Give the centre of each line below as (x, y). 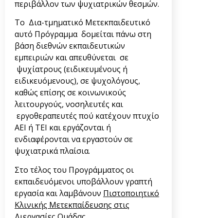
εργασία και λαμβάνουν (59, 193)
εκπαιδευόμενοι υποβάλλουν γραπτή (83, 181)
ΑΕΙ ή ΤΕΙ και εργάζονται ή (63, 128)
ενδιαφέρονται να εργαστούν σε (74, 139)
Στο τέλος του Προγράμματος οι (74, 170)
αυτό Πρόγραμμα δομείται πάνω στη (83, 34)
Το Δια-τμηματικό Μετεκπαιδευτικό (82, 23)
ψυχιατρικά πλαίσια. (52, 151)
